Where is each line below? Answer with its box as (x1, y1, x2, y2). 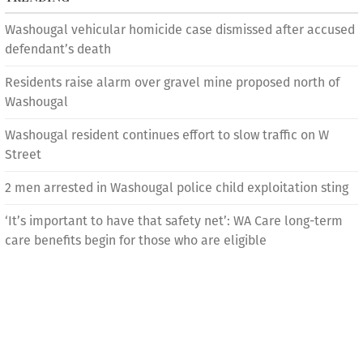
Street (5, 147, 41, 162)
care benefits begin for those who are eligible (5, 233, 267, 248)
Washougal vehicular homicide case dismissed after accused (5, 22, 355, 37)
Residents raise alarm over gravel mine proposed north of (5, 75, 340, 90)
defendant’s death (5, 41, 111, 57)
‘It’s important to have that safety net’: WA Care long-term (5, 213, 343, 228)
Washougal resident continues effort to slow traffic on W (5, 127, 329, 143)
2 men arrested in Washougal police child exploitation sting (5, 180, 348, 195)
